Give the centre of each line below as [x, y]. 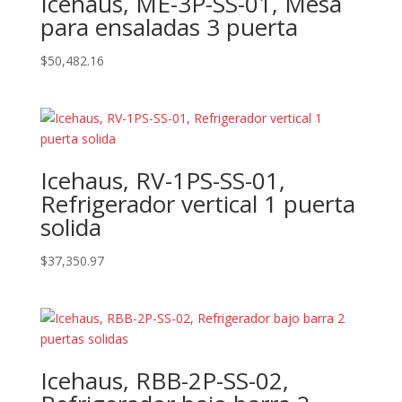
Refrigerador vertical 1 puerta [197, 204]
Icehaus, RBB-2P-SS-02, [164, 381]
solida [70, 227]
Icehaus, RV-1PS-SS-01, [162, 181]
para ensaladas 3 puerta [169, 27]
